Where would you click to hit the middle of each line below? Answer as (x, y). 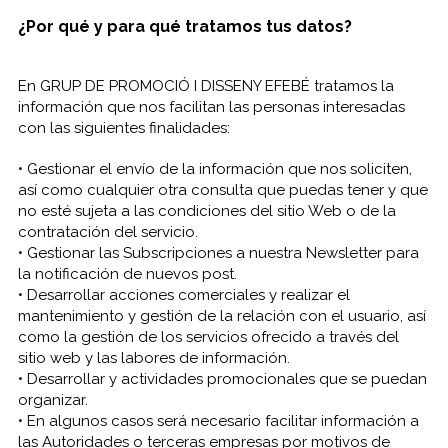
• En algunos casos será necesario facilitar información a (218, 421)
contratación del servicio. (107, 232)
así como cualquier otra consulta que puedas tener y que (222, 190)
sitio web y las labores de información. (153, 358)
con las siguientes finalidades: (123, 128)
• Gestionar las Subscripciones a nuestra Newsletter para (218, 253)
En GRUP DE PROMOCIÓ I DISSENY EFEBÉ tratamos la (205, 86)
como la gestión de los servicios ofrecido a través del (208, 337)
